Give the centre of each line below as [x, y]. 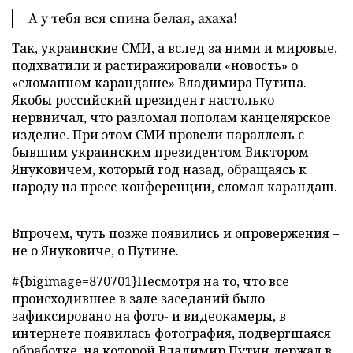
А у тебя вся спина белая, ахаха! [133, 18]
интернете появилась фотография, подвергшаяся [171, 333]
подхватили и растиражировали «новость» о [155, 65]
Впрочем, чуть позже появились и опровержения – [175, 233]
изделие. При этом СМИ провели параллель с [158, 135]
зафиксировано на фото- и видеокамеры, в [149, 316]
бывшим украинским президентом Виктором [160, 152]
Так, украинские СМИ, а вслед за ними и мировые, [175, 48]
